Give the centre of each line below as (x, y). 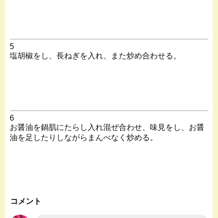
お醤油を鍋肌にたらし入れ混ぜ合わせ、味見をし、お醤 (107, 127)
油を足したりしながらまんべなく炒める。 (83, 137)
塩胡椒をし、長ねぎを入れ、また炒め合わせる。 (95, 55)
